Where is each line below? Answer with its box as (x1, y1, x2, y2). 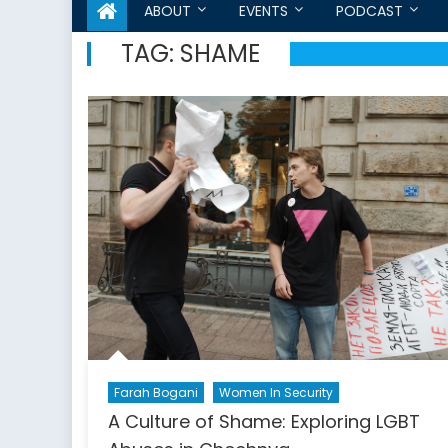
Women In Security (218, 384, 333, 402)
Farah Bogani (113, 384, 198, 402)
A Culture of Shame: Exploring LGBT (107, 409, 420, 435)
